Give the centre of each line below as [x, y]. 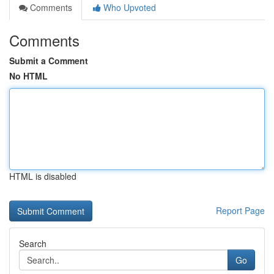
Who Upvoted [128, 7]
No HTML [28, 76]
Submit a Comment [49, 61]
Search [33, 243]
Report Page [240, 210]
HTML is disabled [43, 176]
